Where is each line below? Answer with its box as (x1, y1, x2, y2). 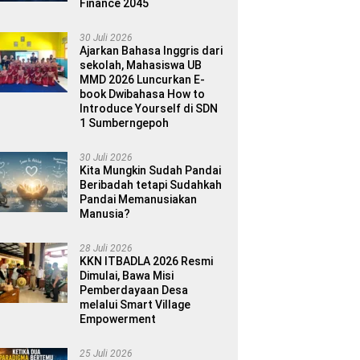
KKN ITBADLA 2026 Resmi (80, 254, 214, 268)
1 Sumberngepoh (80, 116, 170, 129)
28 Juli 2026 (80, 242, 133, 254)
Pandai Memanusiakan (80, 192, 198, 206)
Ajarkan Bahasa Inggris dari (80, 43, 223, 57)
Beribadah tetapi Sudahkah (80, 178, 223, 191)
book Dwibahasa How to (80, 87, 206, 100)
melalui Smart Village (80, 297, 191, 311)
